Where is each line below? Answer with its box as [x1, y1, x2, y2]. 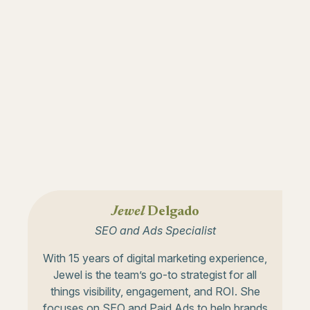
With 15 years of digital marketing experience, [43, 250, 267, 265]
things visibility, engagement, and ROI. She [50, 284, 260, 298]
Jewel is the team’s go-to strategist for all [53, 267, 257, 282]
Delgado [144, 204, 199, 219]
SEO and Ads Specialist [94, 223, 216, 237]
